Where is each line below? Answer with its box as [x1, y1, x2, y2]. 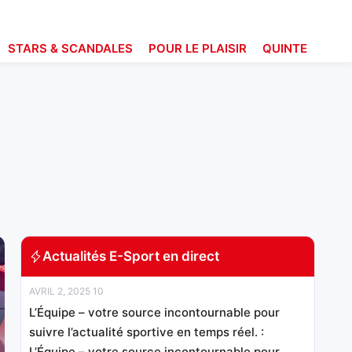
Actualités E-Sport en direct [42, 248, 219, 264]
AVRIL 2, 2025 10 [29, 284, 104, 297]
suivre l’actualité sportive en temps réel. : [29, 324, 264, 339]
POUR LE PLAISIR [148, 41, 247, 56]
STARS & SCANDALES [8, 41, 133, 56]
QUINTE [262, 41, 307, 56]
